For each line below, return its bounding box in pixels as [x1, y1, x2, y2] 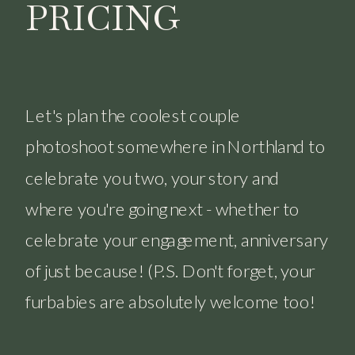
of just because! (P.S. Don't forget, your [25, 259, 315, 281]
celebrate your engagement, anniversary [25, 228, 329, 250]
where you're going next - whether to [25, 197, 300, 219]
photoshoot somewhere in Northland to [25, 135, 326, 157]
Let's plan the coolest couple [25, 104, 241, 126]
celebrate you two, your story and [25, 166, 280, 188]
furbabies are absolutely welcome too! [25, 290, 315, 312]
